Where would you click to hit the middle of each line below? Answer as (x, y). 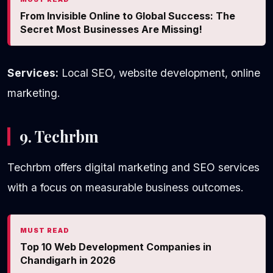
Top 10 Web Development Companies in (116, 246)
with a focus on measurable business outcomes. (126, 187)
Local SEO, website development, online (159, 73)
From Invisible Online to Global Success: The (128, 16)
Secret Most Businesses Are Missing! (111, 29)
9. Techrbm (59, 136)
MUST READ (45, 230)
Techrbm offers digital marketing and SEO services (133, 167)
